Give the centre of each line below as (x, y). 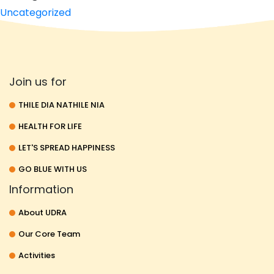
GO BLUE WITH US (53, 169)
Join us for (38, 82)
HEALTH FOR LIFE (50, 127)
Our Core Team (49, 234)
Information (41, 190)
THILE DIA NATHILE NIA (61, 105)
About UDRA (43, 213)
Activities (37, 256)
